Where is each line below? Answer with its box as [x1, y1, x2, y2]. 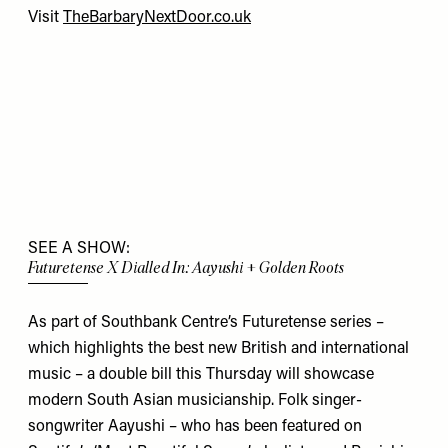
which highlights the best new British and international [28, 340, 409, 357]
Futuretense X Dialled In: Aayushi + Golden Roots [28, 257, 344, 277]
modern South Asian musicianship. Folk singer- [28, 392, 362, 409]
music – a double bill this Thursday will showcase [28, 366, 374, 383]
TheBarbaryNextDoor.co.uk [63, 9, 251, 26]
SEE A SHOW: [28, 240, 130, 257]
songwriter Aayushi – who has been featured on [28, 418, 362, 435]
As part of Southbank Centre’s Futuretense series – [28, 314, 384, 331]
